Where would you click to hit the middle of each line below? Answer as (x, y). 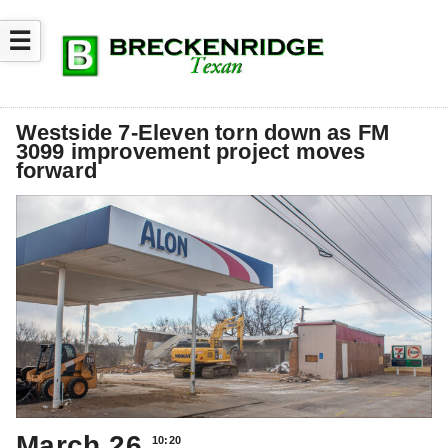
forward (56, 170)
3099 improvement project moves (190, 151)
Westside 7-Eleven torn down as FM (202, 132)
